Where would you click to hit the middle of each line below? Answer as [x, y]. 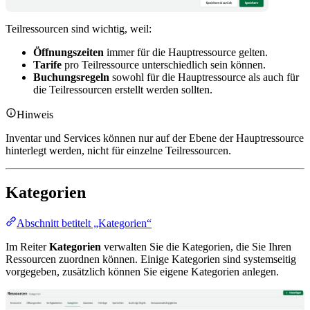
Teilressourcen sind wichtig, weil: [79, 29]
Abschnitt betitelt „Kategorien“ [84, 224]
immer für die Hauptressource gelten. [186, 53]
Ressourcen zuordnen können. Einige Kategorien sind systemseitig [151, 259]
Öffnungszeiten [69, 53]
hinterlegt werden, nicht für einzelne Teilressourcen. [118, 151]
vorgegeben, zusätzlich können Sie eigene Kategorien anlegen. [142, 272]
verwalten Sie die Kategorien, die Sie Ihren [196, 247]
